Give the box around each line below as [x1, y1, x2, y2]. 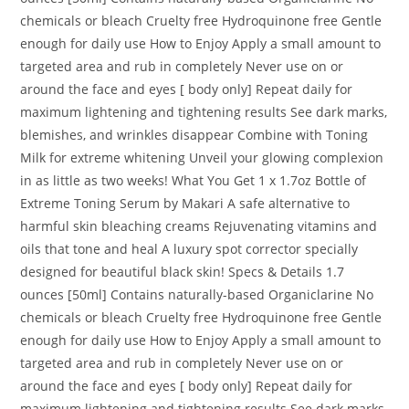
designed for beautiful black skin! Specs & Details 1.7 [20, 263, 345, 281]
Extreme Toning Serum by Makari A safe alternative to [20, 194, 351, 213]
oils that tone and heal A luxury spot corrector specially [20, 240, 359, 258]
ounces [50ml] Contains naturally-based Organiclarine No [20, 286, 374, 304]
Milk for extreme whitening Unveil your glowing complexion [20, 149, 384, 167]
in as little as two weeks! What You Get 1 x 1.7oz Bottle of [20, 172, 367, 190]
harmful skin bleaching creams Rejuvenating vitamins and [20, 217, 378, 236]
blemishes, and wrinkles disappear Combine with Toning [20, 126, 369, 144]
